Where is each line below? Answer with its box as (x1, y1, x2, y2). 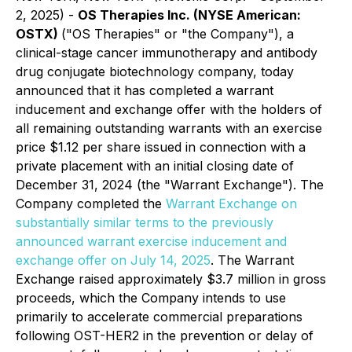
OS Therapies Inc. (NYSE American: (78, 7, 301, 23)
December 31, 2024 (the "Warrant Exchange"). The (16, 177, 324, 192)
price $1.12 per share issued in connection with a (16, 139, 306, 155)
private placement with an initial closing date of (16, 158, 294, 174)
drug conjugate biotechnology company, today (16, 64, 294, 79)
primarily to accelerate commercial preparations (16, 309, 302, 324)
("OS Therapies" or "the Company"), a (61, 26, 294, 42)
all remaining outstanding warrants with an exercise (16, 120, 322, 136)
